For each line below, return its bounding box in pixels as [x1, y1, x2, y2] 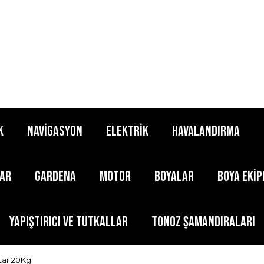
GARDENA [35, 167, 76, 185]
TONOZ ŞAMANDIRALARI [151, 213, 255, 230]
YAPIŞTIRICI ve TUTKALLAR [9, 213, 128, 230]
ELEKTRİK [105, 122, 148, 140]
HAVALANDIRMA [171, 122, 240, 140]
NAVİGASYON [27, 122, 82, 140]
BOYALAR [154, 167, 194, 185]
